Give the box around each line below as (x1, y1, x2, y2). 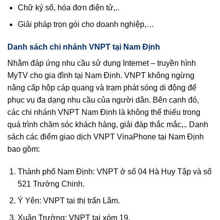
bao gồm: (7, 144, 40, 153)
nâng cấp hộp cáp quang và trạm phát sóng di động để (7, 83, 196, 92)
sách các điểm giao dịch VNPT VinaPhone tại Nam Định (7, 132, 204, 141)
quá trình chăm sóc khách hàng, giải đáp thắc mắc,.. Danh (7, 120, 208, 129)
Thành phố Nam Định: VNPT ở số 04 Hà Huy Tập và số (17, 167, 212, 176)
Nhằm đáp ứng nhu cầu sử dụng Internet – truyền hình (7, 58, 196, 67)
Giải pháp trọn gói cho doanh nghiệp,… (17, 20, 154, 29)
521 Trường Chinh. (17, 179, 84, 188)
